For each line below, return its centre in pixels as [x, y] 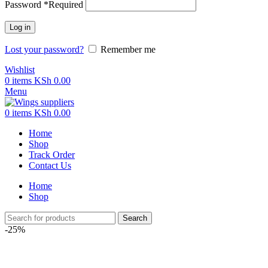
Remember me [128, 49]
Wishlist [20, 70]
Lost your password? [44, 49]
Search [135, 218]
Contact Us [50, 165]
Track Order [52, 155]
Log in [20, 27]
